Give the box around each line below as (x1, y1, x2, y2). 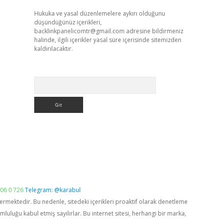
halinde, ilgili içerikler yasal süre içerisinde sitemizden (34, 36, 181, 44)
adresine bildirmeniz (124, 27, 183, 35)
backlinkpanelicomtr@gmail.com (34, 27, 125, 35)
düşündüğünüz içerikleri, (34, 18, 102, 26)
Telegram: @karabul (25, 186, 81, 194)
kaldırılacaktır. (34, 44, 73, 53)
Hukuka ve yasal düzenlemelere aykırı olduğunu (34, 9, 165, 18)
